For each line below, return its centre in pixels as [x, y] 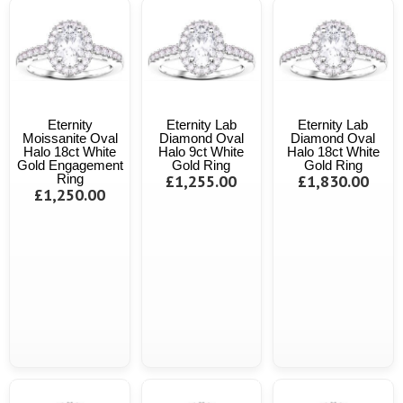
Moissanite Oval [70, 139]
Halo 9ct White [201, 152]
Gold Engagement [70, 166]
